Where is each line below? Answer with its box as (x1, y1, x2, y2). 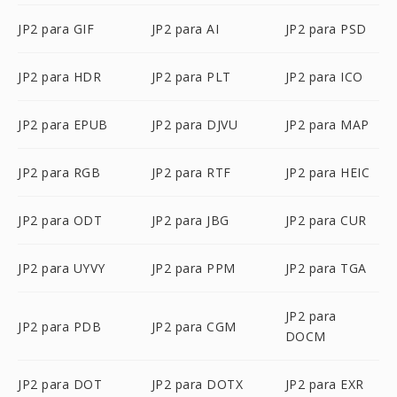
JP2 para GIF (18, 20, 94, 37)
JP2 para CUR (284, 212, 367, 229)
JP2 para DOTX (151, 376, 244, 393)
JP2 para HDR (18, 68, 101, 85)
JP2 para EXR (284, 376, 364, 393)
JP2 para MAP (284, 116, 370, 133)
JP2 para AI (151, 20, 220, 37)
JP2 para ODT (18, 212, 102, 229)
